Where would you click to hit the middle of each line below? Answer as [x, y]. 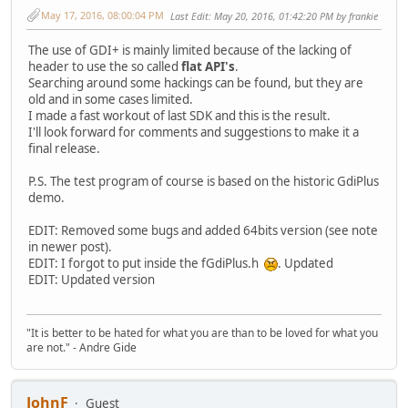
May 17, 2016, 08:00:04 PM [102, 15]
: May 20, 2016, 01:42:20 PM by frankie [293, 15]
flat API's [208, 66]
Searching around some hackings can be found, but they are [196, 82]
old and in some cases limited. [111, 99]
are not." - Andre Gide [82, 348]
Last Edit [189, 15]
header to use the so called [105, 66]
